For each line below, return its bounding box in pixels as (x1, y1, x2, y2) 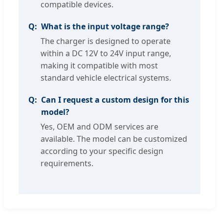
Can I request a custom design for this (41, 94, 189, 105)
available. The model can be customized (41, 133, 187, 144)
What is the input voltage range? (41, 21, 169, 32)
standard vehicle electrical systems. (41, 72, 171, 83)
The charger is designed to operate (41, 35, 171, 46)
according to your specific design (41, 145, 163, 156)
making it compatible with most (41, 60, 158, 71)
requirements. (41, 157, 93, 169)
